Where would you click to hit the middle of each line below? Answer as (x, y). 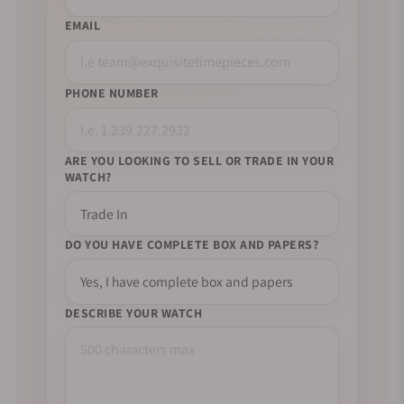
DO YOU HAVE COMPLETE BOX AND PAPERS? (192, 245)
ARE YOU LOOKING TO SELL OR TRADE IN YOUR (200, 161)
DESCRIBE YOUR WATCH (134, 312)
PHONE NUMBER (112, 93)
